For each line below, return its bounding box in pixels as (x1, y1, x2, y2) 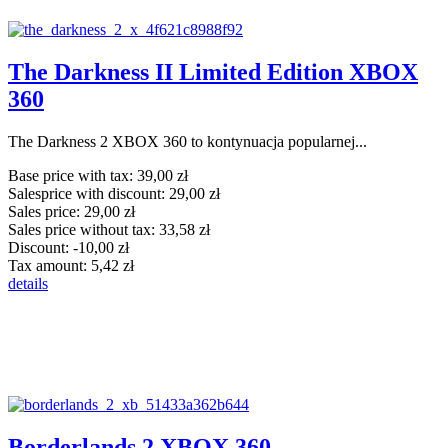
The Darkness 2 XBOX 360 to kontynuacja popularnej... (8, 132, 367, 150)
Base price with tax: (8, 166, 137, 184)
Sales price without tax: (8, 220, 159, 238)
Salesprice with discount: (8, 184, 169, 202)
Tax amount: (8, 256, 91, 274)
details (8, 274, 48, 292)
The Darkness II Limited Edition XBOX (8, 58, 418, 85)
